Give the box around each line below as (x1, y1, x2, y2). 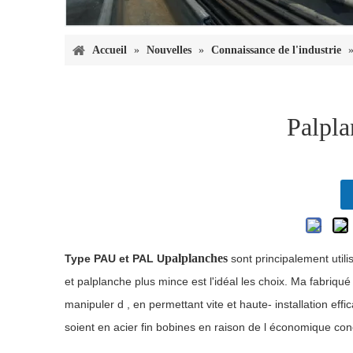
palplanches (165, 251, 228, 266)
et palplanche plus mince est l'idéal (65, 275, 238, 288)
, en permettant (127, 298, 203, 311)
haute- (240, 298, 272, 311)
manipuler (65, 298, 114, 311)
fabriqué (310, 275, 351, 288)
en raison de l (199, 321, 266, 334)
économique (269, 321, 331, 334)
